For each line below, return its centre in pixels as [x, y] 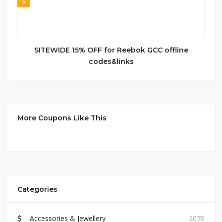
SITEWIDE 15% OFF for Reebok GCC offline [111, 50]
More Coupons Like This [62, 118]
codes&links [111, 61]
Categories [37, 189]
